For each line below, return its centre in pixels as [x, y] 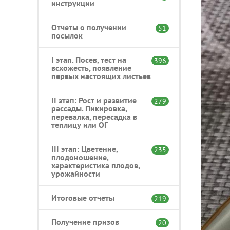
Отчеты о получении [89, 27]
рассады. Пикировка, [89, 108]
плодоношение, [80, 157]
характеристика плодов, [95, 165]
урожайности [76, 173]
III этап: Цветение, [84, 149]
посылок [67, 35]
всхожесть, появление [91, 68]
